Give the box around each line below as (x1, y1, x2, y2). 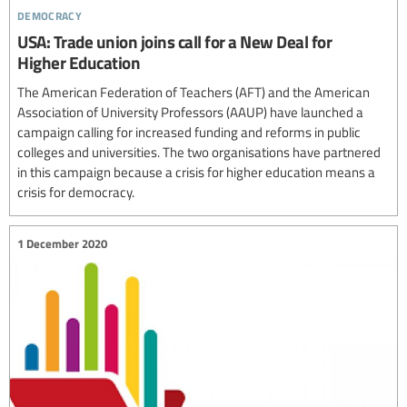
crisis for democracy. (17, 182, 134, 201)
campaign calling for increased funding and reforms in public (17, 122, 361, 141)
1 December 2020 (17, 235, 107, 253)
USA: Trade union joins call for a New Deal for (17, 28, 332, 54)
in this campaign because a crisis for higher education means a (17, 162, 375, 181)
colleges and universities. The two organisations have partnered (17, 142, 381, 161)
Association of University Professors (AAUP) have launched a (17, 102, 363, 121)
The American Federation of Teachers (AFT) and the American (17, 82, 370, 101)
